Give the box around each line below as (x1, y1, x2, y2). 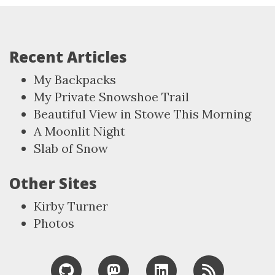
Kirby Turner (34, 198, 108, 214)
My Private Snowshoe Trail (34, 89, 189, 104)
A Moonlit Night (34, 123, 125, 139)
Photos (34, 215, 74, 231)
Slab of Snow (34, 141, 108, 156)
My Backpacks (34, 72, 116, 87)
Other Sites (9, 173, 97, 193)
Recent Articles (9, 47, 127, 67)
